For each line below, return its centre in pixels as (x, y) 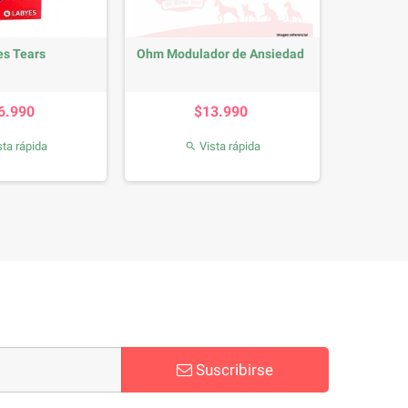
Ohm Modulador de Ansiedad (220, 53)
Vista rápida (228, 146)
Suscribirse (233, 369)
